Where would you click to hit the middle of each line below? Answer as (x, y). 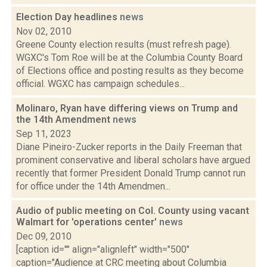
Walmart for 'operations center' (88, 222)
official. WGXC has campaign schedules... (100, 84)
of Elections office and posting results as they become (130, 71)
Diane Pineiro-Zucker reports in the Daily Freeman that (129, 147)
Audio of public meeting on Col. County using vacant (133, 211)
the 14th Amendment (64, 119)
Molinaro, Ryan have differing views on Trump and (127, 108)
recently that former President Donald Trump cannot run (131, 173)
